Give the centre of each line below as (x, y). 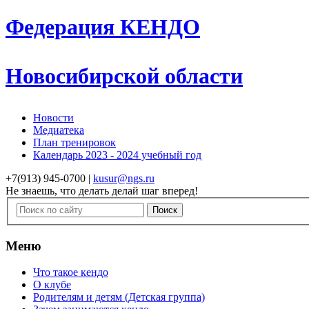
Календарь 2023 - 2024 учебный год (117, 155)
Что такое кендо (71, 272)
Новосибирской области (124, 76)
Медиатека (59, 130)
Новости (53, 118)
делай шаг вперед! (155, 191)
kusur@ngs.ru (124, 179)
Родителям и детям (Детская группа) (119, 297)
